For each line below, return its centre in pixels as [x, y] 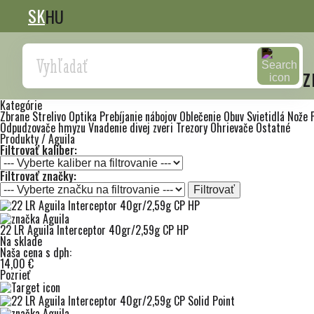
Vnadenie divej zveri [132, 128]
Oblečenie [202, 116]
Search [44, 55]
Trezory [193, 128]
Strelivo [50, 116]
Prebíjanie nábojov [139, 116]
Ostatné [273, 128]
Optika [84, 116]
